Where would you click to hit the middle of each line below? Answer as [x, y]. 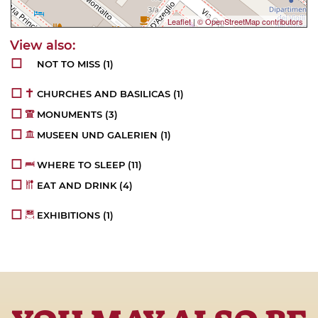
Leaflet [179, 22]
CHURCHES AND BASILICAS [104, 94]
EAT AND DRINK [77, 186]
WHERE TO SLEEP [81, 165]
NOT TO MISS [69, 64]
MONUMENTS [70, 115]
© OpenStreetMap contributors [250, 22]
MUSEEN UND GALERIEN [98, 135]
